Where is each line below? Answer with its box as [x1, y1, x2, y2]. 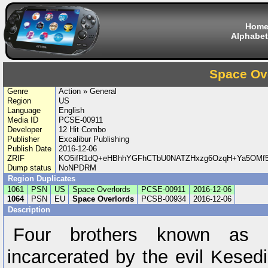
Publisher [7, 135, 39, 144]
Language [7, 106, 41, 115]
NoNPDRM [59, 163, 97, 172]
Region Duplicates [8, 174, 75, 183]
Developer [7, 125, 42, 134]
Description [8, 205, 53, 214]
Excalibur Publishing [59, 135, 130, 144]
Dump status [7, 163, 51, 172]
